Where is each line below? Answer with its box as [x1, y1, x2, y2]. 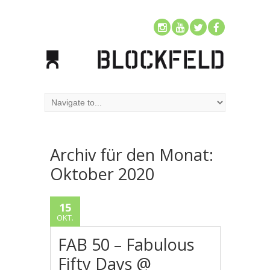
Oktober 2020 [50, 162, 154, 185]
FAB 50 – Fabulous [58, 233, 195, 256]
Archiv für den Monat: [50, 143, 213, 166]
